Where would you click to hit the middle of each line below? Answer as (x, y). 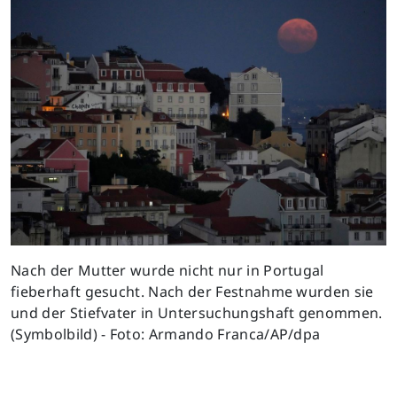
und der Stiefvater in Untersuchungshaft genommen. (197, 313)
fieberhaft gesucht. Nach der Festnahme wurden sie (192, 292)
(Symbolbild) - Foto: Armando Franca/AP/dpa (166, 335)
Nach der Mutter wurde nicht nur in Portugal (167, 271)
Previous (67, 164)
